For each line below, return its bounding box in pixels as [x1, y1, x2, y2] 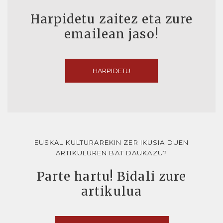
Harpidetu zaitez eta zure [30, 11, 193, 27]
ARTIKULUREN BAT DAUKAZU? [56, 149, 167, 157]
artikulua [81, 184, 142, 200]
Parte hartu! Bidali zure [36, 169, 187, 185]
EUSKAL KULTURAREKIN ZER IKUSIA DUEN [34, 138, 189, 147]
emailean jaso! [64, 26, 159, 42]
